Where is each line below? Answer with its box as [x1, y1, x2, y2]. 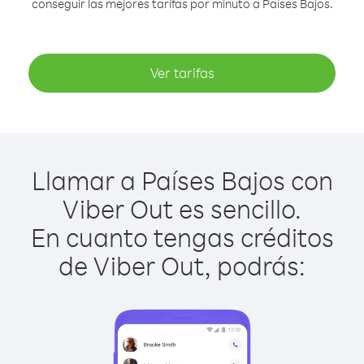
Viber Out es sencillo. [63, 192, 301, 225]
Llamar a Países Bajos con [31, 163, 333, 197]
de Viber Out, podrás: [58, 249, 305, 282]
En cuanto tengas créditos [30, 220, 334, 253]
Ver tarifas [149, 64, 214, 81]
